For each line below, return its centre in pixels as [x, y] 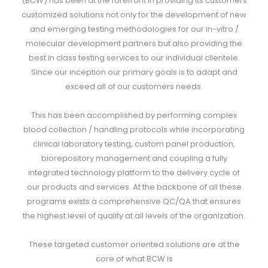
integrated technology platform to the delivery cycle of [134, 173]
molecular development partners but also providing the [134, 43]
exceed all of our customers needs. [134, 86]
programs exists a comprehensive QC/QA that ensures [134, 201]
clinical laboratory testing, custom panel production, [134, 144]
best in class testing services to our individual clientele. [134, 58]
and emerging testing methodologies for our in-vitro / [134, 29]
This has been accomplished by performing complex [134, 115]
